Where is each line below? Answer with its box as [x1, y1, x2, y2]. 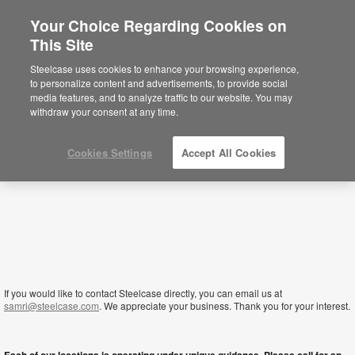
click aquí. [105, 86, 153, 101]
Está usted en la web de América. [105, 58, 264, 73]
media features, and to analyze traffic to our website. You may [30, 90, 293, 104]
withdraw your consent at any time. [30, 105, 179, 118]
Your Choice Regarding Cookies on [30, 14, 288, 36]
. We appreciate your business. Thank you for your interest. [99, 299, 350, 312]
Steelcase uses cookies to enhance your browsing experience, [30, 62, 300, 75]
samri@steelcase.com [4, 299, 99, 312]
